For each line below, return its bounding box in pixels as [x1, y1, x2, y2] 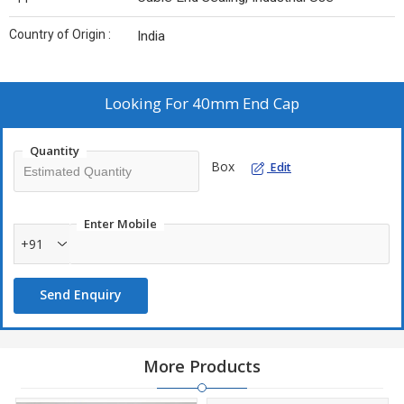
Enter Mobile [84, 216, 157, 233]
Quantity [30, 142, 79, 160]
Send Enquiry [40, 286, 122, 304]
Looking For [105, 93, 192, 115]
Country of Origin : [9, 27, 111, 42]
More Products [143, 355, 261, 378]
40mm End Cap [192, 93, 299, 115]
